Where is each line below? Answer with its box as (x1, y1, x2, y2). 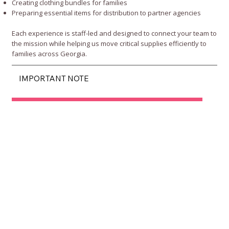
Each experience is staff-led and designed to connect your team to (12, 29, 217, 38)
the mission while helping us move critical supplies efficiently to (12, 39, 207, 49)
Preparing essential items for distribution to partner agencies (12, 8, 201, 18)
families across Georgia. (12, 49, 87, 59)
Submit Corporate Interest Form (35, 117, 156, 127)
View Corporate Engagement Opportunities (26, 100, 189, 110)
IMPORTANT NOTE (19, 74, 89, 84)
